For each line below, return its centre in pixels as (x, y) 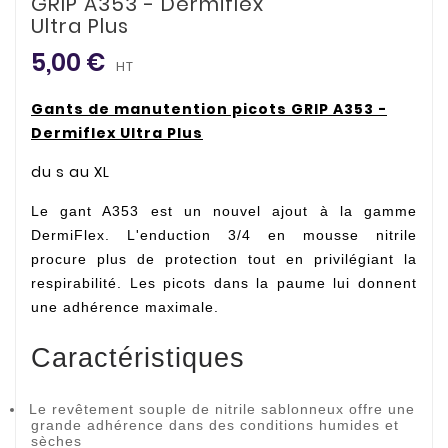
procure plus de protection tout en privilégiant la (224, 259)
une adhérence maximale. (125, 307)
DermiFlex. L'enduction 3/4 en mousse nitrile (224, 235)
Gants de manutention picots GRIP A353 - (209, 109)
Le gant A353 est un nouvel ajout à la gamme (224, 211)
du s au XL (70, 172)
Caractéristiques (138, 358)
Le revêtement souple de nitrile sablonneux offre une (222, 408)
